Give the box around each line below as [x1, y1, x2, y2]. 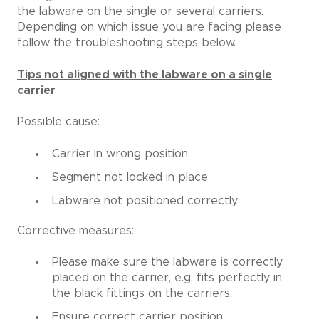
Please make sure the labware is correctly [52, 256, 283, 268]
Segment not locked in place [52, 171, 208, 183]
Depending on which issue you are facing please [17, 21, 281, 33]
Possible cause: [17, 116, 100, 128]
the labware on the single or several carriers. [17, 6, 263, 18]
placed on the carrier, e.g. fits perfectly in [52, 272, 282, 284]
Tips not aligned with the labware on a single [17, 68, 272, 80]
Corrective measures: [17, 224, 134, 236]
